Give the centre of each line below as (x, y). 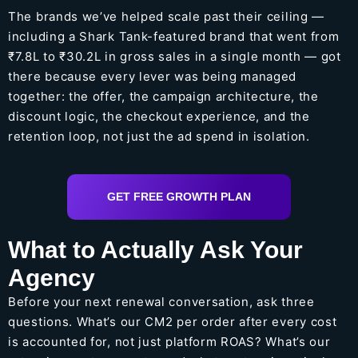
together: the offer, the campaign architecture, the (163, 97)
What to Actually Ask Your (155, 249)
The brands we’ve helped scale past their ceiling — (167, 17)
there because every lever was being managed (153, 77)
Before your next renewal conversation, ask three (161, 301)
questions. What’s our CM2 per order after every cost (173, 321)
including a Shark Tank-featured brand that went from (174, 37)
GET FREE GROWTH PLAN (179, 196)
